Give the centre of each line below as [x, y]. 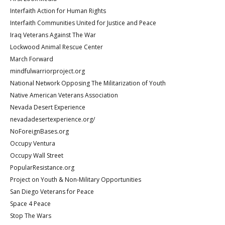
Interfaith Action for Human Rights [58, 11]
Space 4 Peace [30, 203]
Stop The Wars [31, 215]
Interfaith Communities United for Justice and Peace [83, 23]
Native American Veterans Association [64, 95]
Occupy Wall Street [37, 155]
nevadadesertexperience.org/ [52, 119]
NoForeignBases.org [39, 131]
